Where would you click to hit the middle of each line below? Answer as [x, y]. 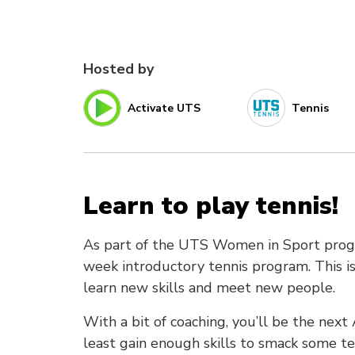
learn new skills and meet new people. [209, 288]
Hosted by [118, 69]
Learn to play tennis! [211, 206]
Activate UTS [164, 108]
